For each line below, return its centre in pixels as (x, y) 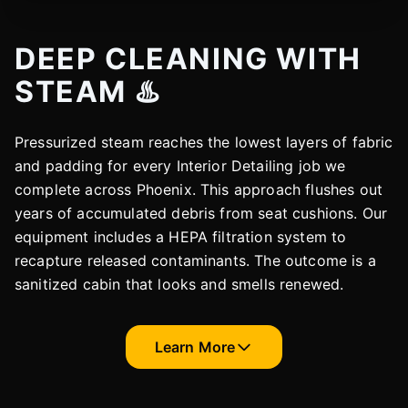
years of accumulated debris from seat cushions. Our (201, 213)
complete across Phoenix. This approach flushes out (199, 189)
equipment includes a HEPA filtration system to (181, 237)
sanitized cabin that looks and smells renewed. (179, 284)
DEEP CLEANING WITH (188, 59)
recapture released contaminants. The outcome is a (195, 260)
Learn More (195, 347)
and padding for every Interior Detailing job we (180, 166)
